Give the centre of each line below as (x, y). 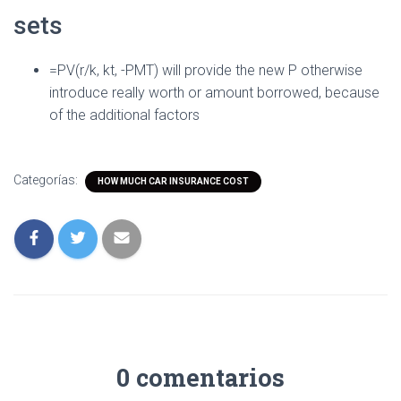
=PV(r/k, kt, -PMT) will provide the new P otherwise (206, 70)
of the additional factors (124, 115)
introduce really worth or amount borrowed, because (214, 93)
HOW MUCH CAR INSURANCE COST (173, 181)
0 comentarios (200, 377)
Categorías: (47, 180)
